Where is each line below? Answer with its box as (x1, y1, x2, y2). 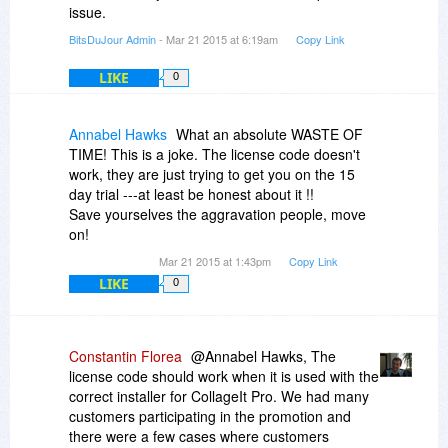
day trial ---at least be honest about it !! (69, 184, 314, 205)
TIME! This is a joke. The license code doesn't (69, 144, 360, 165)
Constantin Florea (69, 346, 182, 367)
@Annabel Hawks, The (191, 346, 336, 367)
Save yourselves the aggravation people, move (69, 204, 366, 225)
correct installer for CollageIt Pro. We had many (69, 386, 369, 407)
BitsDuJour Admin (69, 31, 156, 48)
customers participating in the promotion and (69, 406, 351, 427)
